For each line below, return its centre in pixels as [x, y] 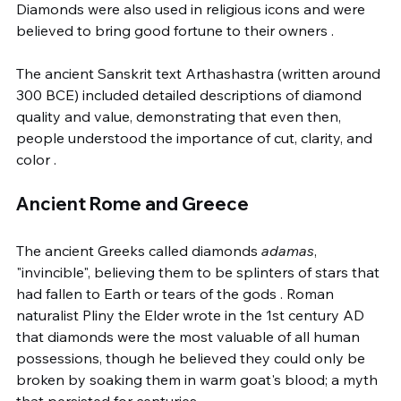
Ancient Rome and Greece [132, 204]
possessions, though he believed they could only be [192, 358]
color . [36, 159]
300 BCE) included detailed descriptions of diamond [191, 95]
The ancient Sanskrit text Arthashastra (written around [200, 73]
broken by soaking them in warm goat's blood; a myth [199, 380]
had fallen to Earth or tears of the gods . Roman [177, 294]
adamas [288, 251]
